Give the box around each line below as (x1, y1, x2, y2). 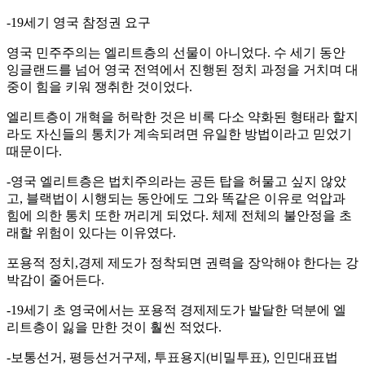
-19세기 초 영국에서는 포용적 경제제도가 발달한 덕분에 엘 (7, 302, 346, 317)
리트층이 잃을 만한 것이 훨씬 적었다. (7, 319, 222, 334)
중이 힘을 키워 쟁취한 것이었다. (7, 79, 192, 94)
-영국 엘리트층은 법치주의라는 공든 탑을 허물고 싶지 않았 (7, 174, 346, 188)
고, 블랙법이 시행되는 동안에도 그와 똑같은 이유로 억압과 (7, 191, 345, 205)
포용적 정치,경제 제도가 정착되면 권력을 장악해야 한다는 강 (7, 255, 358, 270)
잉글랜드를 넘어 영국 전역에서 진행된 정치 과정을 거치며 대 (7, 62, 358, 77)
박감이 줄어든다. (7, 272, 104, 287)
